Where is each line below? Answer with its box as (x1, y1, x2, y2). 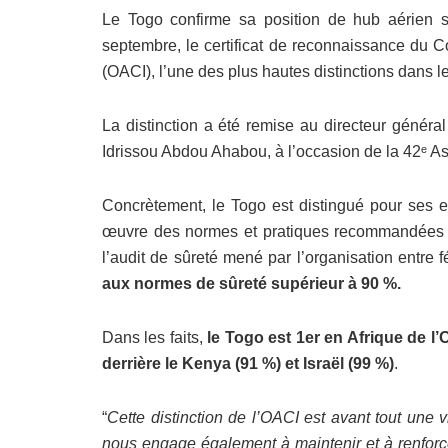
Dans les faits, (102, 328, 208, 346)
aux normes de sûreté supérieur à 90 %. (102, 274, 401, 292)
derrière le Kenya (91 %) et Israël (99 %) (102, 354, 394, 372)
